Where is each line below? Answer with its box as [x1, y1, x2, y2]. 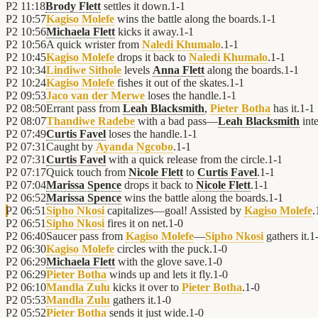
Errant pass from [46, 102, 123, 115]
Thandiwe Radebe [46, 115, 135, 128]
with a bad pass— [135, 115, 218, 128]
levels [121, 64, 153, 77]
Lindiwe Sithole [46, 64, 121, 77]
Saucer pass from [46, 230, 126, 243]
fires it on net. [104, 217, 168, 230]
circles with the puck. [114, 243, 212, 256]
